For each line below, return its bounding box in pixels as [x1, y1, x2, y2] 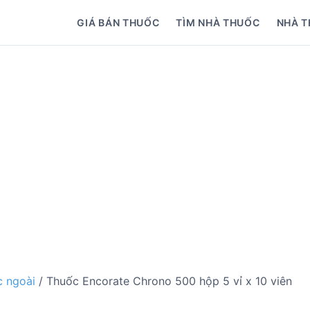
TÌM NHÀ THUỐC [176, 17, 260, 28]
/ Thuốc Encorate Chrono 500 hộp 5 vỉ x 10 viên [35, 274, 292, 288]
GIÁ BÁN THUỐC [77, 17, 160, 28]
